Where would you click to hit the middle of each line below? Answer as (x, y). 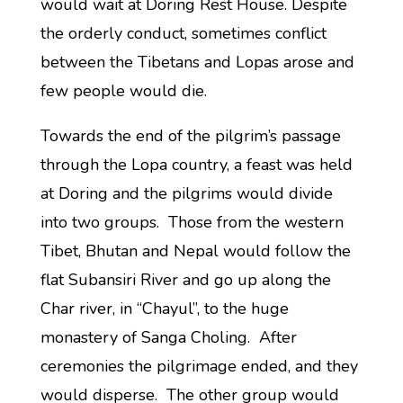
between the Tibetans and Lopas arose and (197, 62)
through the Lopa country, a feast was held (196, 165)
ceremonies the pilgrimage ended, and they (199, 366)
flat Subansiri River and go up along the (185, 280)
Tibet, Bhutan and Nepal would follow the (195, 251)
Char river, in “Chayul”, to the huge (164, 309)
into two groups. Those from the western (192, 222)
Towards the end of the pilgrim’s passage (190, 136)
